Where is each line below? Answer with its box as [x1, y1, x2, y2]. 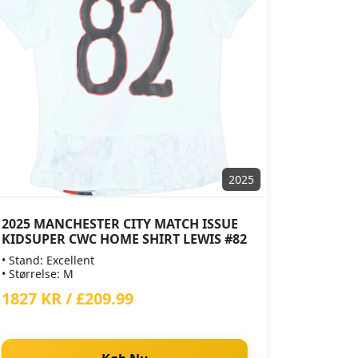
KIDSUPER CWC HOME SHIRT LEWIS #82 [2, 230, 247, 248]
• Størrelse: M [2, 266, 74, 281]
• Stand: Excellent [2, 253, 94, 268]
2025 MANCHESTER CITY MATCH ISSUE [2, 215, 238, 233]
